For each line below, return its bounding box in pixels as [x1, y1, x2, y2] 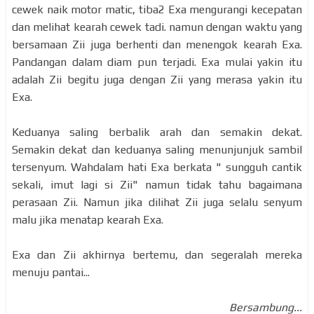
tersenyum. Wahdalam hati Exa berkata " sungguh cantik [12, 160, 302, 174]
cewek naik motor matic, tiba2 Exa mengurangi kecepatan [12, 2, 302, 16]
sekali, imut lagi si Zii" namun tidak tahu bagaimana [12, 177, 302, 191]
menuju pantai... [12, 265, 90, 279]
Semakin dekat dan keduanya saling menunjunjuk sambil [12, 142, 302, 156]
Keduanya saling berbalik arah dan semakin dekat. [12, 125, 302, 139]
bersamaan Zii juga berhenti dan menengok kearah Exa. [12, 37, 302, 51]
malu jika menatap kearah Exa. [12, 212, 166, 226]
